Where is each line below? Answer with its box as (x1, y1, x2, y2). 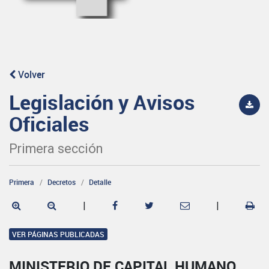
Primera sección (9, 141, 103, 156)
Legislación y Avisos (9, 88, 195, 116)
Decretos (47, 177, 76, 187)
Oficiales (9, 109, 89, 138)
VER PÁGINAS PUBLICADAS (12, 229, 104, 239)
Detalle (89, 177, 111, 187)
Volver (16, 67, 45, 81)
